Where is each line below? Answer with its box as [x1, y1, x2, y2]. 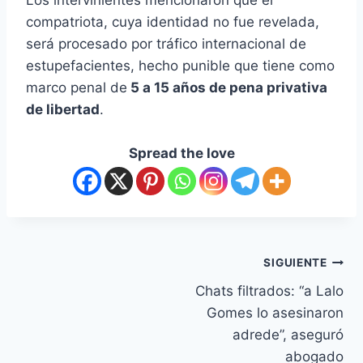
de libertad [26, 100, 100, 117]
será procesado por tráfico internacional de [26, 35, 306, 52]
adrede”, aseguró [233, 326, 344, 343]
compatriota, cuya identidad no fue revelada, [26, 13, 319, 30]
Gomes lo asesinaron [207, 304, 344, 321]
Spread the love [128, 144, 235, 161]
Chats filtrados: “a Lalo [195, 282, 344, 299]
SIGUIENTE [263, 256, 327, 270]
